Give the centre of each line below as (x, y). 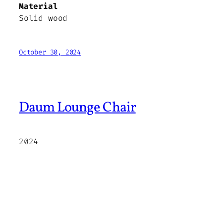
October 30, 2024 (50, 52)
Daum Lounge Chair (77, 108)
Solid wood (43, 18)
